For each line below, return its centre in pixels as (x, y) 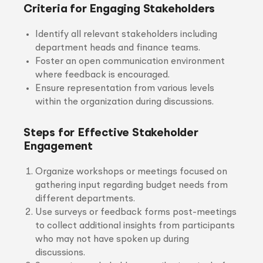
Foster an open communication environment (130, 62)
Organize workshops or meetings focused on (131, 172)
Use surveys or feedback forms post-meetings (136, 213)
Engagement (58, 147)
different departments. (85, 199)
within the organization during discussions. (124, 102)
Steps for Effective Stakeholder (111, 133)
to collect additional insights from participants (135, 226)
